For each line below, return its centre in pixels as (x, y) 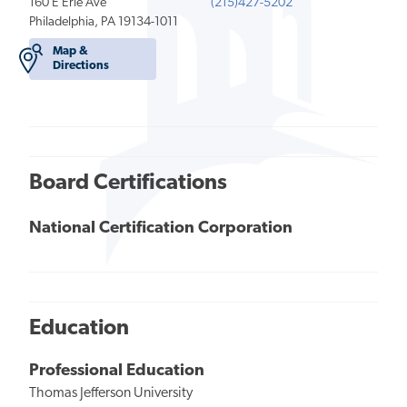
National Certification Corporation (161, 229)
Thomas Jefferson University (111, 394)
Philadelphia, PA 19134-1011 (104, 23)
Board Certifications (128, 183)
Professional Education (117, 372)
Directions (81, 65)
